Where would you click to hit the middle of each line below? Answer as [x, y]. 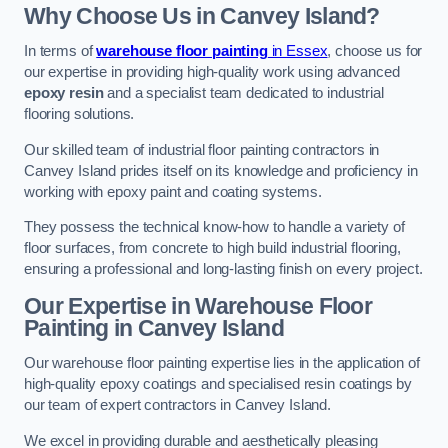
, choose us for [375, 51]
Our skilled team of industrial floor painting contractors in [202, 149]
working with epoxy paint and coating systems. [173, 191]
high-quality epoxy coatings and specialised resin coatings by [218, 384]
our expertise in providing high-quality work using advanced [212, 72]
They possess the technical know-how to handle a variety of [214, 227]
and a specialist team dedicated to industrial [243, 93]
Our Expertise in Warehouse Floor [198, 305]
